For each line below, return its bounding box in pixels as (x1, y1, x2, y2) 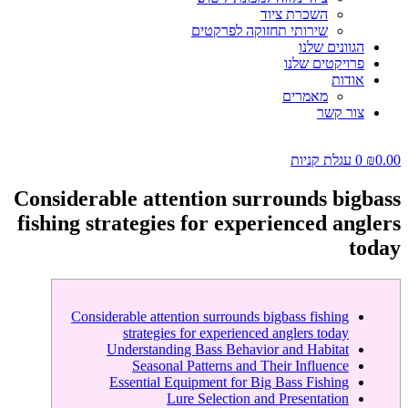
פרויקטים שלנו (284, 56, 364, 71)
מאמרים (282, 88, 328, 104)
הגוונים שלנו (299, 39, 364, 55)
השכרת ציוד (260, 6, 328, 22)
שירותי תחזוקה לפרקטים (191, 23, 328, 38)
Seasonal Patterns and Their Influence (132, 357, 349, 373)
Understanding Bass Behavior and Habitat (107, 341, 349, 357)
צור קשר (317, 105, 364, 120)
